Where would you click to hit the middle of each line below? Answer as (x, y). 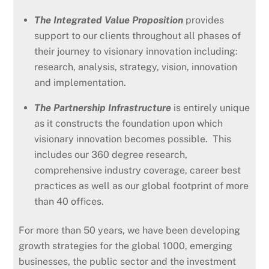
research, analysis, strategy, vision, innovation (136, 67)
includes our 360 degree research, (111, 154)
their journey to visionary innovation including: (136, 51)
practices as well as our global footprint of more (141, 186)
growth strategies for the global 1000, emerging (126, 246)
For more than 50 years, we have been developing (130, 231)
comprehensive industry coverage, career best (138, 170)
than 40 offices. (73, 201)
